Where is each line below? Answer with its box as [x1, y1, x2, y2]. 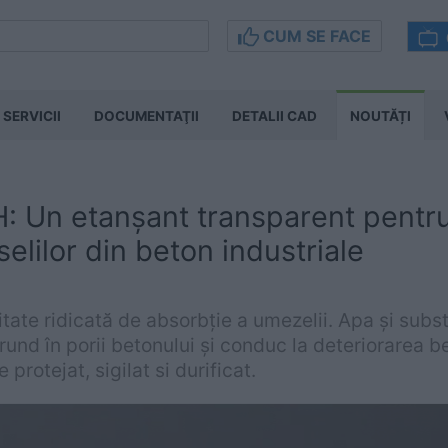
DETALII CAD [232, 108, 317, 124]
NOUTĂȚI [350, 108, 411, 124]
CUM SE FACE [259, 26, 371, 46]
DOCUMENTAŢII [94, 108, 199, 124]
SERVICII [3, 108, 61, 124]
